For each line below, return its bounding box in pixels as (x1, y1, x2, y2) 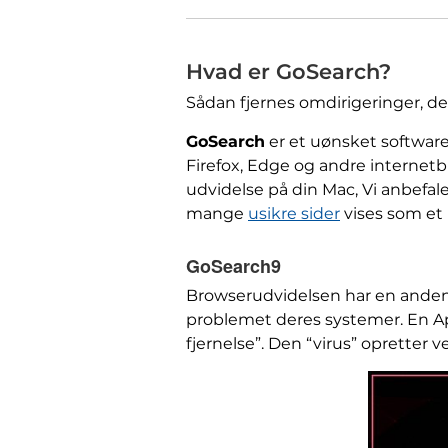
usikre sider (248, 204, 340, 223)
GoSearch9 (186, 253, 281, 279)
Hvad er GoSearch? (186, 59, 391, 84)
